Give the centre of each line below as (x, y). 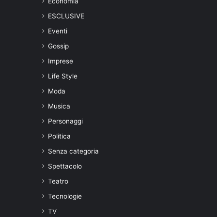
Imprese (61, 61)
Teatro (58, 181)
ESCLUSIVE (66, 16)
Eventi (58, 31)
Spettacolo (65, 166)
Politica (59, 136)
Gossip (58, 46)
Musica (59, 106)
